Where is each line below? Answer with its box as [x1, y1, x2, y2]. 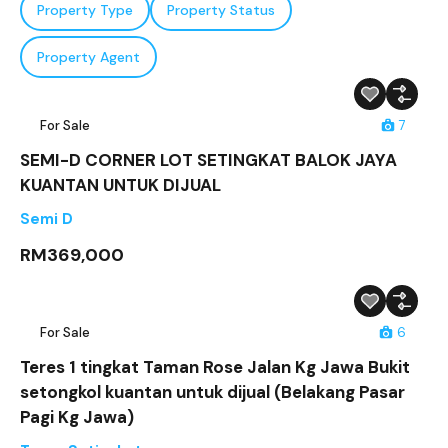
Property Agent [37, 48, 140, 67]
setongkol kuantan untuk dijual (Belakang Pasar [20, 381, 405, 404]
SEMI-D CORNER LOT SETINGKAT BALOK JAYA [20, 149, 397, 172]
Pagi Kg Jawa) [20, 406, 134, 429]
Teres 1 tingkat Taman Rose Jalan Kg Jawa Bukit [20, 356, 410, 379]
